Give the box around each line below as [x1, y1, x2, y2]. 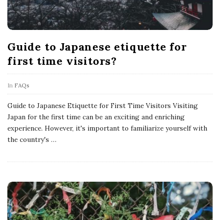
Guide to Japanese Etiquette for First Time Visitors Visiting [7, 101, 198, 110]
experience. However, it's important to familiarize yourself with [7, 123, 207, 133]
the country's [7, 135, 49, 144]
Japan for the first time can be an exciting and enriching [7, 112, 185, 121]
